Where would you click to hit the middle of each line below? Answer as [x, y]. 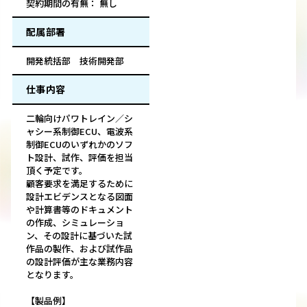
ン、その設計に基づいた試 [79, 236]
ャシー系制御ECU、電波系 [79, 132]
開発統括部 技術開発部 [75, 61]
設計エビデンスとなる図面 [79, 197]
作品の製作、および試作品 [79, 249]
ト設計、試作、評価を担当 [79, 158]
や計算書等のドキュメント [79, 210]
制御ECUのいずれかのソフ [79, 145]
